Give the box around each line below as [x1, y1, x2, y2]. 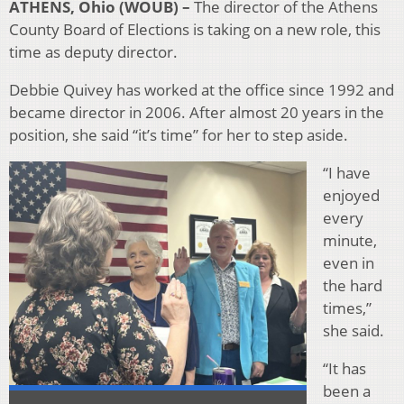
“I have [323, 162, 371, 184]
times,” [323, 298, 372, 319]
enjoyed [323, 185, 380, 207]
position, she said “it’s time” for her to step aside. [9, 124, 348, 146]
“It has [323, 358, 366, 380]
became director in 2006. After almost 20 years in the [9, 102, 384, 124]
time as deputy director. [9, 41, 178, 63]
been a [323, 381, 371, 402]
